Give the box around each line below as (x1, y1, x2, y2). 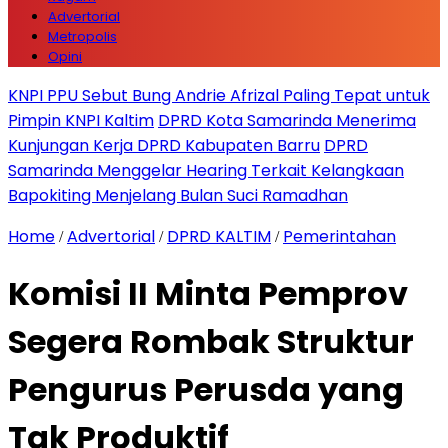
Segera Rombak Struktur (8, 319, 414, 365)
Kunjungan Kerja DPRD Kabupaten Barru (8, 134, 320, 157)
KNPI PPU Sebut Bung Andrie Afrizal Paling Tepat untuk (8, 84, 430, 107)
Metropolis (48, 27, 117, 46)
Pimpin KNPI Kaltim (8, 109, 154, 132)
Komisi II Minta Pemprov (8, 271, 408, 317)
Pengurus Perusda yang (8, 367, 404, 413)
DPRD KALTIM (167, 225, 271, 248)
